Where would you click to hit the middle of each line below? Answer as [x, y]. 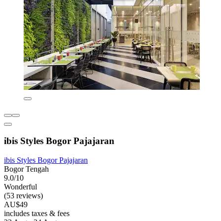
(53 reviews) [23, 195]
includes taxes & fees [37, 213]
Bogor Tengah [26, 169]
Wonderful [20, 186]
